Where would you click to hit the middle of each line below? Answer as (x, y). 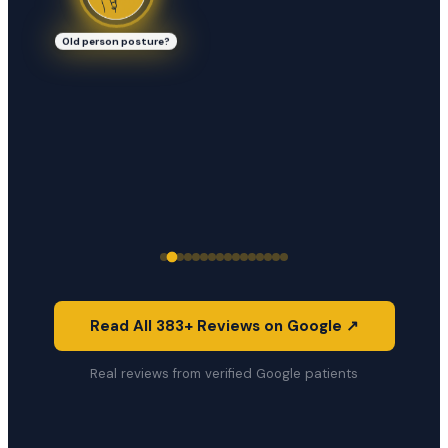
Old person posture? (116, 37)
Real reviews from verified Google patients (224, 374)
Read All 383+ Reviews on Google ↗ (224, 325)
